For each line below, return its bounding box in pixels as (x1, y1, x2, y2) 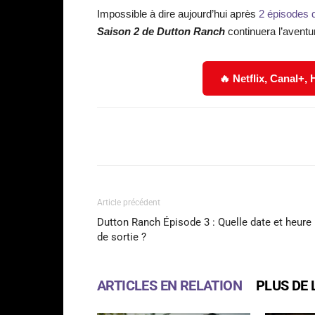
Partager (132, 131, 167, 142)
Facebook (227, 130, 262, 141)
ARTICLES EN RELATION (97, 276, 242, 294)
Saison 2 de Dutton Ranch (97, 25, 225, 37)
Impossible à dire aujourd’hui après (97, 7, 259, 20)
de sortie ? (97, 230, 146, 243)
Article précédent (97, 197, 160, 207)
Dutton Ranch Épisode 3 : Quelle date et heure (97, 215, 311, 229)
